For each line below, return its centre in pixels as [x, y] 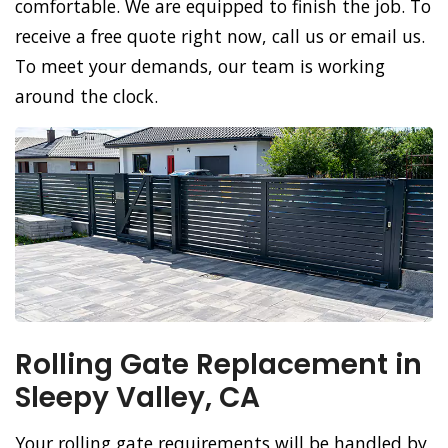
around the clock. [86, 96]
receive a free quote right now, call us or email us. [220, 36]
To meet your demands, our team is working [200, 66]
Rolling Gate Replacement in [218, 365]
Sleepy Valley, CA [137, 398]
